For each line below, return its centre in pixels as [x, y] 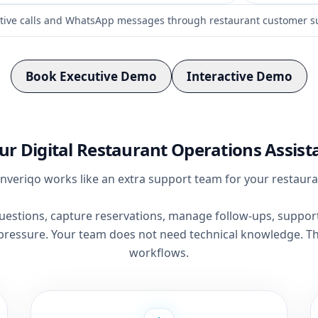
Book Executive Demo [91, 76]
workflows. [159, 253]
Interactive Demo [240, 76]
